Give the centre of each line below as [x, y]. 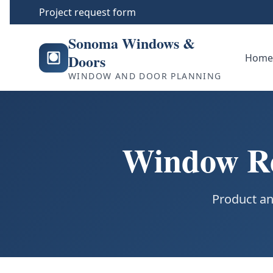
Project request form [87, 12]
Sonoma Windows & [131, 43]
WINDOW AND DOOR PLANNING [145, 76]
